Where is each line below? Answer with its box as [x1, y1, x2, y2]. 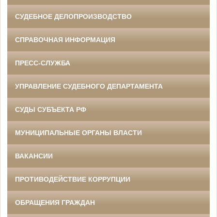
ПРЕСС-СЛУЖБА [15, 59, 70, 67]
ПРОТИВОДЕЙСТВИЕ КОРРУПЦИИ [15, 175, 130, 184]
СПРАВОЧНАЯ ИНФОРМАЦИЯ [15, 36, 115, 44]
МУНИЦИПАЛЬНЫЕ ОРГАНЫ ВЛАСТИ [15, 129, 142, 137]
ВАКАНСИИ [15, 152, 53, 160]
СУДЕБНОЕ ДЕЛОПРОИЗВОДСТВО [15, 13, 132, 21]
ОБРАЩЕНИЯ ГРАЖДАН [15, 199, 95, 207]
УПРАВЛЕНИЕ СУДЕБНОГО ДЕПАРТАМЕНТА [15, 82, 163, 91]
